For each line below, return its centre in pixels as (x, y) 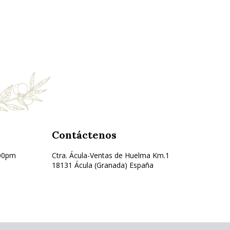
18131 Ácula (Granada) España (103, 165)
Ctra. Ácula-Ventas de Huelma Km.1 (111, 156)
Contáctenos (84, 135)
